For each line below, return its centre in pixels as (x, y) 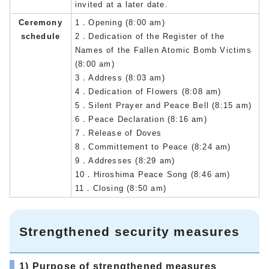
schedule (41, 36)
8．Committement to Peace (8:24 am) (153, 147)
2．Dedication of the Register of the (150, 36)
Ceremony (41, 22)
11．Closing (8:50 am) (121, 188)
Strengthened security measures (129, 231)
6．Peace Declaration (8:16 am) (141, 119)
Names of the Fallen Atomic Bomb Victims (163, 50)
